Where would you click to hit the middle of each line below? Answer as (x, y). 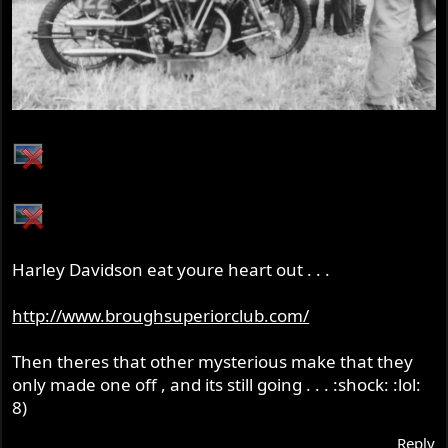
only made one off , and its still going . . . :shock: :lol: (217, 385)
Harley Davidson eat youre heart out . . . (171, 270)
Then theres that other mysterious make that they (213, 362)
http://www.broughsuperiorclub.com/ (161, 316)
